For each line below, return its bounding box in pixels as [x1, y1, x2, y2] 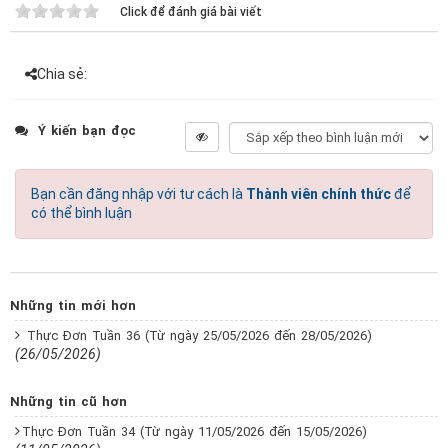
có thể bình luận [31, 204, 132, 221]
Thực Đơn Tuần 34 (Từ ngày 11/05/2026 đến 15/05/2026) [22, 423, 367, 439]
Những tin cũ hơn [10, 393, 127, 409]
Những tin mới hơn [10, 297, 136, 313]
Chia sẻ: [37, 65, 87, 82]
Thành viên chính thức [246, 185, 391, 202]
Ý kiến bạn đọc [33, 122, 136, 138]
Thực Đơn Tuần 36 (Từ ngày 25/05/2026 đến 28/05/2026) [27, 327, 372, 343]
